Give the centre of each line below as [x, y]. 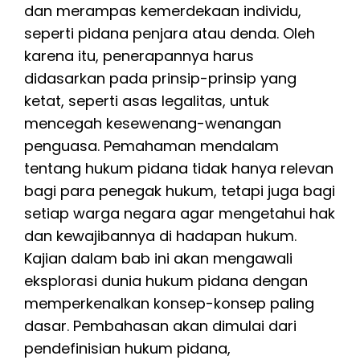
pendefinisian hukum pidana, [127, 348]
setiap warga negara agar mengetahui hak [180, 213]
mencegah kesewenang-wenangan [153, 123]
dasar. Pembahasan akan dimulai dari [160, 325]
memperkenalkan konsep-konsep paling [169, 303]
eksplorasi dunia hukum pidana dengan [166, 280]
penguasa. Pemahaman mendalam [151, 145]
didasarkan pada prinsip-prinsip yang [160, 78]
